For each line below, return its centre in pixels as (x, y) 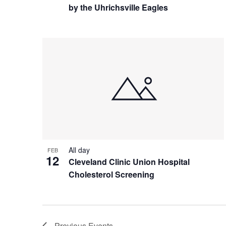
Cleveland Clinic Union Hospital (129, 161)
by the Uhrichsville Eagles (118, 7)
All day (79, 150)
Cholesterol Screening (111, 174)
